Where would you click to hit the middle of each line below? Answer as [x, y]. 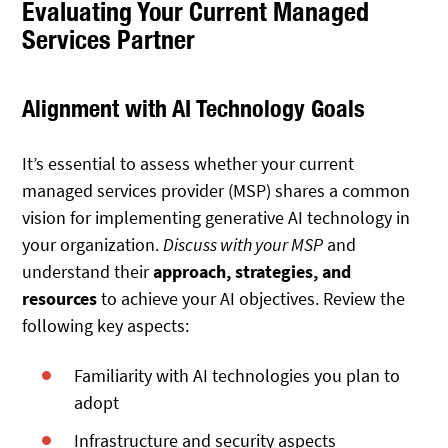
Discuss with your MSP [243, 244]
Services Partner [109, 40]
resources [60, 298]
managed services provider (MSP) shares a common [216, 190]
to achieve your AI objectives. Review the [251, 298]
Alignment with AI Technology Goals [194, 108]
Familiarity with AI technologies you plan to [237, 376]
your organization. [93, 244]
